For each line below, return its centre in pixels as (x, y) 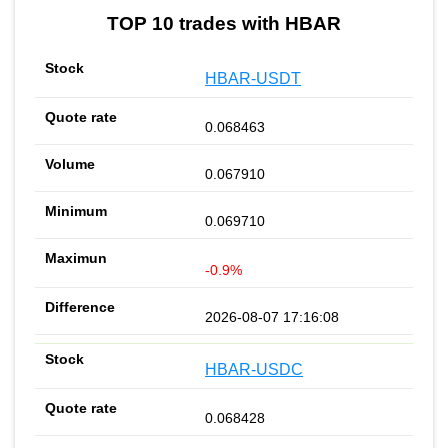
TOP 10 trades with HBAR (224, 24)
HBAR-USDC (254, 369)
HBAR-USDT (253, 79)
